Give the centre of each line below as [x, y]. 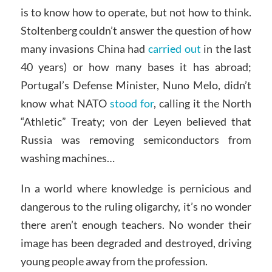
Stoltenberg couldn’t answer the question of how [136, 31]
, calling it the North [203, 104]
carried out [175, 49]
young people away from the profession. [114, 261]
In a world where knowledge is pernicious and [136, 189]
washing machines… [67, 158]
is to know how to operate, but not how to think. [136, 12]
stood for [132, 104]
